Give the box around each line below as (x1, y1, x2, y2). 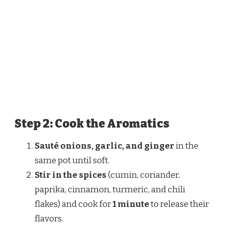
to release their (149, 199, 209, 210)
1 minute (113, 199, 149, 210)
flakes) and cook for (35, 199, 113, 210)
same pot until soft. (35, 155, 109, 166)
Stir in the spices (35, 170, 106, 181)
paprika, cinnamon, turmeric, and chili (35, 184, 185, 195)
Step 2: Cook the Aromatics (15, 117, 169, 131)
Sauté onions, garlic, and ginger (35, 141, 174, 152)
